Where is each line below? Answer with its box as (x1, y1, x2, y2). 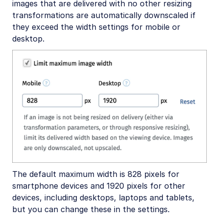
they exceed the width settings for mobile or (12, 22, 180, 32)
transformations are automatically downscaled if (12, 10, 196, 21)
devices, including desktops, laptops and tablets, (12, 192, 195, 202)
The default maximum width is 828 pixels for (12, 169, 179, 179)
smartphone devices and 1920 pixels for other (12, 180, 185, 191)
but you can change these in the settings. (12, 204, 170, 214)
